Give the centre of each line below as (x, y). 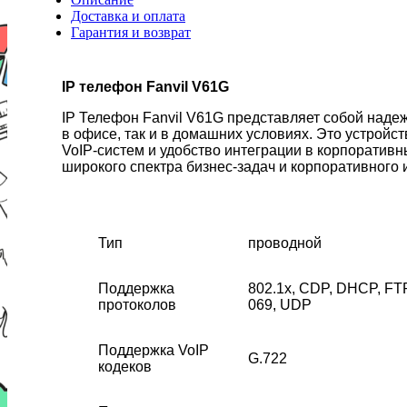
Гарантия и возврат (131, 32)
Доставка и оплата (128, 15)
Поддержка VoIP (154, 350)
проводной (285, 243)
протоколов (137, 304)
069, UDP (280, 304)
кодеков (125, 366)
